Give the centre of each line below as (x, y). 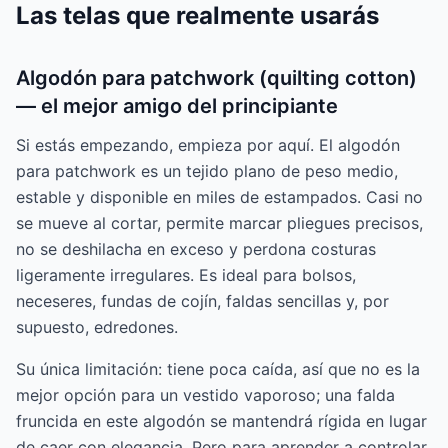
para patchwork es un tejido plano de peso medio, (207, 171)
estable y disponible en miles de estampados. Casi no (219, 197)
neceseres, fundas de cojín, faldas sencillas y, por (202, 301)
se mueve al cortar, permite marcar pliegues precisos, (219, 223)
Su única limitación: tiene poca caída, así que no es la (218, 369)
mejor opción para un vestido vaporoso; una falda (205, 395)
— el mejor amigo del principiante (177, 106)
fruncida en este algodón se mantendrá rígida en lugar (221, 421)
